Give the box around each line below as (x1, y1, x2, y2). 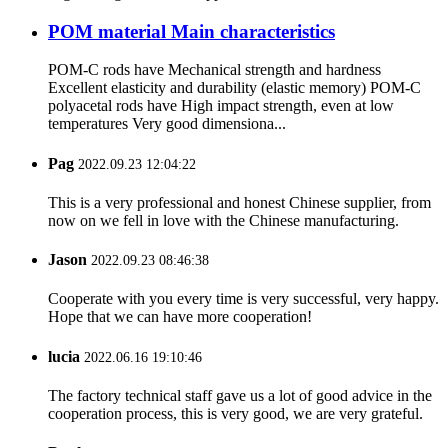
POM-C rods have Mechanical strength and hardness (48, 61, 381, 79)
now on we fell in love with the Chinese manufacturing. (48, 211, 399, 229)
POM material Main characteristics (48, 20, 335, 42)
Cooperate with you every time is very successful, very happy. (48, 290, 439, 308)
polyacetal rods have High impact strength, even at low (48, 97, 394, 115)
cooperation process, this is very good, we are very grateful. (48, 404, 423, 422)
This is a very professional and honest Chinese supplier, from (48, 193, 431, 211)
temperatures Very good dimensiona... (48, 115, 286, 133)
